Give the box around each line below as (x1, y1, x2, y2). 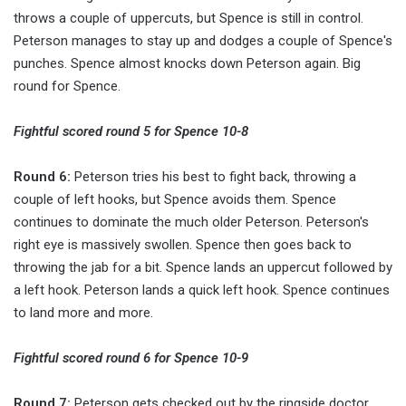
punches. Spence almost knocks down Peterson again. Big (14, 55, 361, 72)
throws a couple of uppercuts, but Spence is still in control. (14, 10, 363, 27)
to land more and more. (14, 304, 157, 322)
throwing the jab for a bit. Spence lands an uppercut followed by (14, 259, 392, 276)
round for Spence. (14, 78, 121, 95)
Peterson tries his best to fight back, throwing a (71, 169, 356, 186)
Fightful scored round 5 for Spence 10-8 (14, 123, 248, 140)
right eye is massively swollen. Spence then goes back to (14, 237, 352, 254)
